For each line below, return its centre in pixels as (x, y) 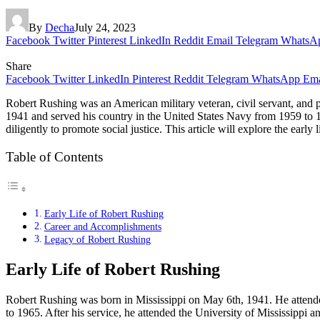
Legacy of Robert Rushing (97, 240)
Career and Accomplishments (102, 227)
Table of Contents (54, 157)
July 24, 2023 (105, 27)
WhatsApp (276, 79)
